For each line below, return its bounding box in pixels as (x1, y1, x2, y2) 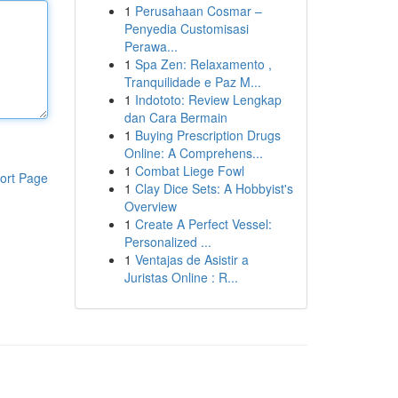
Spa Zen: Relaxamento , (134, 55, 272, 73)
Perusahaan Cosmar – (134, 2, 262, 20)
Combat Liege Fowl (134, 162, 244, 179)
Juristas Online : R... (123, 268, 238, 286)
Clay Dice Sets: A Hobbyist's (134, 179, 293, 197)
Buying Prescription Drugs (134, 126, 281, 144)
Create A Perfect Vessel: (134, 215, 272, 233)
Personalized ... (123, 233, 211, 251)
